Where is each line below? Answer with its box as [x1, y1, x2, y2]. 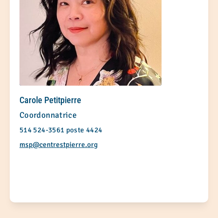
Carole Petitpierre [19, 94, 81, 105]
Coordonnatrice [19, 109, 77, 120]
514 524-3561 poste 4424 [19, 125, 103, 134]
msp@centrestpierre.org [19, 140, 98, 149]
